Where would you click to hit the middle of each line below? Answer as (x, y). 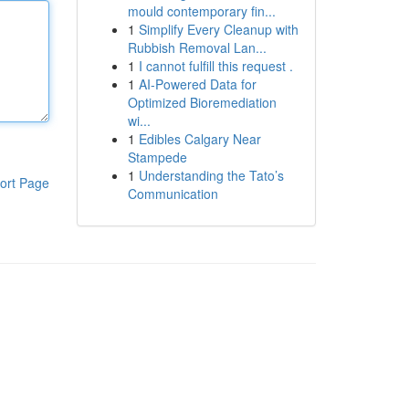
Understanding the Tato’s (211, 175)
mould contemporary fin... (201, 11)
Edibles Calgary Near (199, 139)
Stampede (157, 157)
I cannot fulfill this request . (215, 66)
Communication (173, 194)
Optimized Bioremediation (202, 102)
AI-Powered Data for (197, 84)
